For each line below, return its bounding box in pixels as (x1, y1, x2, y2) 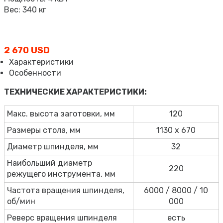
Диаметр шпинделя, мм (7, 141, 99, 151)
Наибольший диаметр (7, 158, 92, 168)
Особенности (9, 68, 61, 78)
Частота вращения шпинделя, (7, 185, 124, 195)
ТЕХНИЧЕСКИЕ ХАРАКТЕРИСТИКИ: (4, 87, 147, 97)
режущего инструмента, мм (7, 169, 115, 179)
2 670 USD (4, 44, 50, 56)
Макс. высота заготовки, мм (7, 109, 115, 118)
